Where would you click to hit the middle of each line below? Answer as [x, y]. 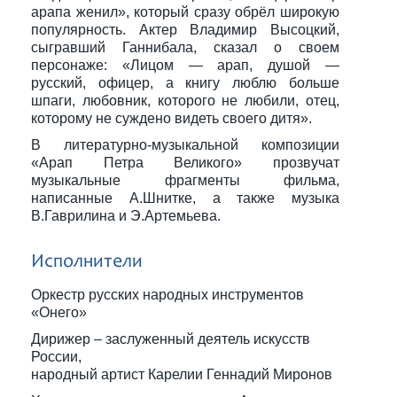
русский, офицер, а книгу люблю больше [185, 83]
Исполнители [87, 262]
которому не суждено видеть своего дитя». [175, 118]
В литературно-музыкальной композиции [185, 145]
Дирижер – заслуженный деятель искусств [171, 339]
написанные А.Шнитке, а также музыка [185, 198]
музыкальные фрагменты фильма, [185, 180]
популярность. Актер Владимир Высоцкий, [185, 30]
